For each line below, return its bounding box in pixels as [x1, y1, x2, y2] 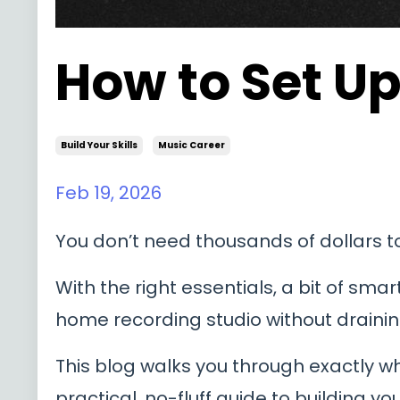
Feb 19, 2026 [55, 180, 162, 206]
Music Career [158, 138, 225, 153]
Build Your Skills [61, 138, 137, 153]
